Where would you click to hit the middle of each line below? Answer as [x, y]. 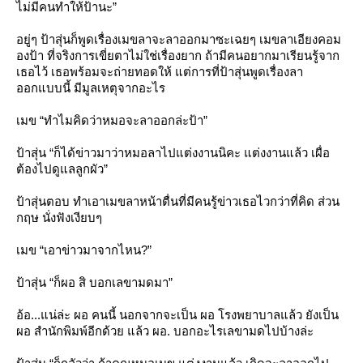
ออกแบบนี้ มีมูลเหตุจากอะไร [91, 88]
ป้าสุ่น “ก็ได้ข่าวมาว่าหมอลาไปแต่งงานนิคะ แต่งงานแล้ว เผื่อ [173, 153]
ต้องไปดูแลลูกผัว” [62, 169]
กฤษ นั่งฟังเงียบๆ [59, 218]
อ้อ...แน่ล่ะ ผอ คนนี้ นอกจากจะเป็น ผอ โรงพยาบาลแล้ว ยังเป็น [177, 315]
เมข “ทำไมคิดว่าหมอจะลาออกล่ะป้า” [112, 120]
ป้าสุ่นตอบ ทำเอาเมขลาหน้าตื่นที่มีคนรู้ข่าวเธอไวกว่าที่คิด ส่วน [178, 201]
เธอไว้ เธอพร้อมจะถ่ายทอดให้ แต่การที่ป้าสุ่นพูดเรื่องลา [160, 72]
